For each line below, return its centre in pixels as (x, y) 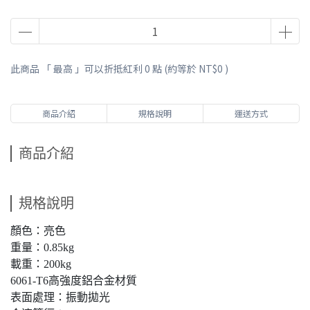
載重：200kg (41, 264)
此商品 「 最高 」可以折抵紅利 (77, 69)
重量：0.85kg (42, 247)
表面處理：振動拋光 (60, 297)
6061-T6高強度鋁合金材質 (74, 281)
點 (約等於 (174, 69)
